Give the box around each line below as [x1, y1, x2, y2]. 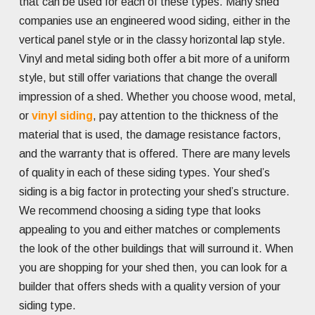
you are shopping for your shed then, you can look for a [19, 262, 287, 274]
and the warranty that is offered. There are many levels [19, 148, 290, 160]
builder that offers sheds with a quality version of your [19, 281, 281, 293]
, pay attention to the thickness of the [93, 110, 278, 122]
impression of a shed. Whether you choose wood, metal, [19, 91, 296, 103]
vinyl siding [32, 110, 93, 122]
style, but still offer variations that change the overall [19, 72, 277, 84]
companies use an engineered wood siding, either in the [19, 15, 290, 27]
